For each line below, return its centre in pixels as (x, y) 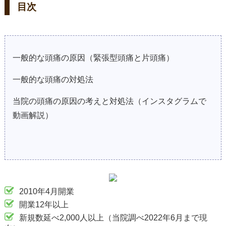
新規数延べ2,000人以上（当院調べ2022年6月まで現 (113, 218)
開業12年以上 (44, 205)
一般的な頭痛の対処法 (53, 80)
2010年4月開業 (46, 192)
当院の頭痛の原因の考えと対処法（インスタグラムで (109, 101)
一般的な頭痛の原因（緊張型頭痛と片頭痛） (93, 58)
